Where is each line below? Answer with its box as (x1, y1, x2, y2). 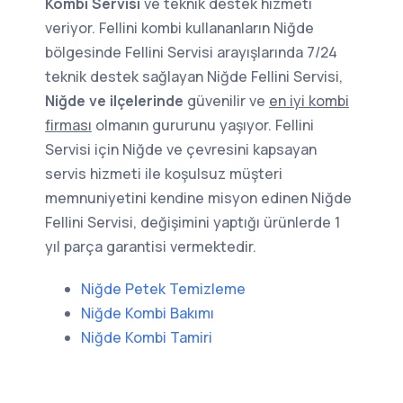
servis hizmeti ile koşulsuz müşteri (45, 164, 282, 184)
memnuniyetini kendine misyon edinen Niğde (45, 188, 352, 208)
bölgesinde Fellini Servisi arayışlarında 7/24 (45, 42, 337, 62)
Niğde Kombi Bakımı (81, 303, 214, 323)
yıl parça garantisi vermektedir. (45, 237, 256, 256)
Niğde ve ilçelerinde (45, 91, 184, 111)
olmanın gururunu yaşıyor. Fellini (92, 115, 314, 135)
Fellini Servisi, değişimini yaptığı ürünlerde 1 (45, 212, 340, 232)
